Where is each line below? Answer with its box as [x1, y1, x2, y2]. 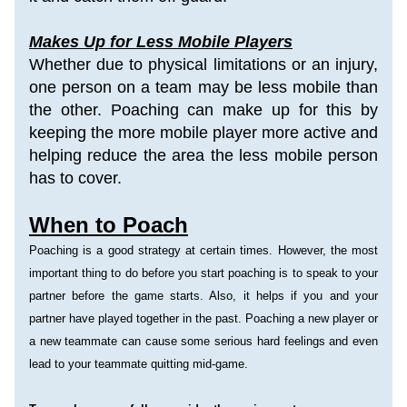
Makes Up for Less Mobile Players [29, 33, 293, 51]
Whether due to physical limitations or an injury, [29, 55, 378, 74]
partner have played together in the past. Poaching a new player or [29, 312, 378, 325]
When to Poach [29, 213, 188, 237]
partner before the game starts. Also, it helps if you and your [29, 289, 378, 303]
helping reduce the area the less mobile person [29, 146, 378, 164]
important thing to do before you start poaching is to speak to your [29, 266, 378, 280]
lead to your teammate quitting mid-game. [29, 357, 248, 371]
